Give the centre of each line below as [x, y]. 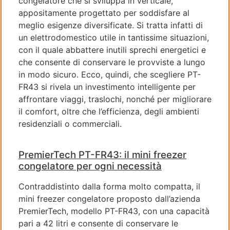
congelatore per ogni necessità [90, 166]
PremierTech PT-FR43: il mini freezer [102, 155]
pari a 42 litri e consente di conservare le [98, 224]
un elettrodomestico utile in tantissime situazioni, [114, 37]
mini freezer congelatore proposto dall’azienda [109, 199]
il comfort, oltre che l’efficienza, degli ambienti [109, 111]
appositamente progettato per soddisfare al [104, 13]
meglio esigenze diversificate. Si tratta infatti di [111, 25]
